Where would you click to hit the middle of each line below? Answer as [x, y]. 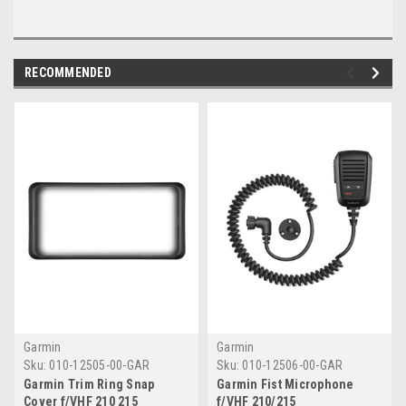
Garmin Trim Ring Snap [89, 385]
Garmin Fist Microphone [285, 385]
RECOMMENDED [68, 73]
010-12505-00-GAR [100, 366]
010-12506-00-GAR [293, 366]
